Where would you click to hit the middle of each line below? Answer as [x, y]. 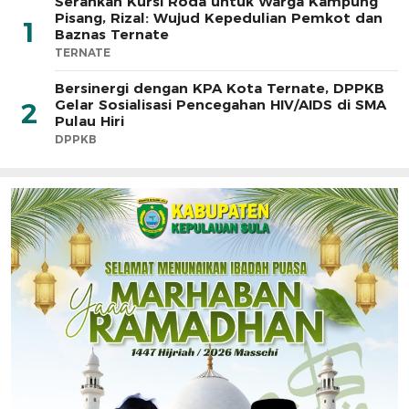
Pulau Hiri [89, 121]
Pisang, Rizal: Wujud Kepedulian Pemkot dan [219, 18]
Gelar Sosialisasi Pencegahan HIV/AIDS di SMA [220, 105]
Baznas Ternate [112, 35]
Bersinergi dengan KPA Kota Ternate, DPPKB [220, 89]
